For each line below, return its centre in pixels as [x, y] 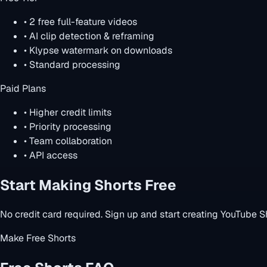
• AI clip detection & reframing [89, 36]
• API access [51, 155]
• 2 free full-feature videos [80, 21]
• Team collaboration [68, 141]
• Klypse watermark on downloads [98, 50]
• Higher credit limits [68, 112]
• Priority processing [68, 126]
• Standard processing [72, 64]
